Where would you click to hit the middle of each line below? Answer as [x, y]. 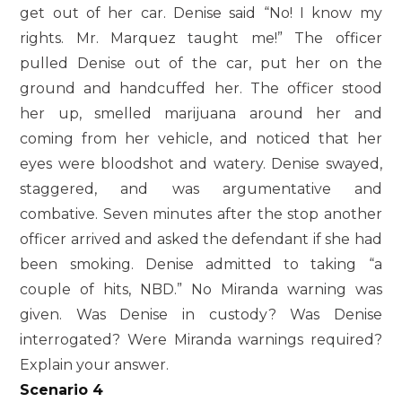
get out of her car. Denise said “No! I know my [201, 13]
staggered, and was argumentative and [201, 188]
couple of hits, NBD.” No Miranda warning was [201, 289]
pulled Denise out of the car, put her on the [201, 63]
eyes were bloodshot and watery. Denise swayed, [201, 163]
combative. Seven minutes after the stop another [201, 214]
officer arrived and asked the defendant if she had [201, 239]
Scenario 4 [62, 389]
